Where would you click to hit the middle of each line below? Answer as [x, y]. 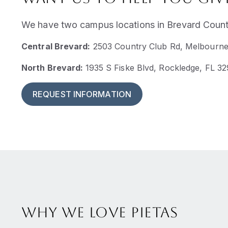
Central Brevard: [56, 47]
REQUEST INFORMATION [82, 94]
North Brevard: [53, 68]
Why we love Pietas [99, 212]
